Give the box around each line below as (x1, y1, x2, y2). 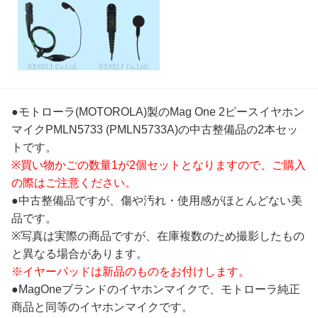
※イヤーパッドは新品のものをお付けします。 (11, 265, 250, 278)
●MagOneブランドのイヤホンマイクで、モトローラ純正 (11, 283, 300, 295)
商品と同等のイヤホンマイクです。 (11, 300, 193, 313)
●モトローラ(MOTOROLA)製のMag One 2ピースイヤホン (11, 105, 305, 118)
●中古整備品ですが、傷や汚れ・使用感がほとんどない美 (11, 194, 302, 207)
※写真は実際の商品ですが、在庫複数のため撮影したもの (11, 229, 305, 242)
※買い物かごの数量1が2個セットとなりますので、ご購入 (11, 158, 306, 171)
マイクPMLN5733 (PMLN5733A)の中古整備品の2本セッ (11, 123, 298, 136)
